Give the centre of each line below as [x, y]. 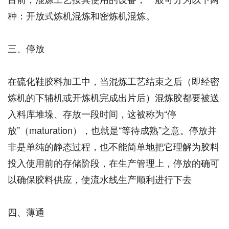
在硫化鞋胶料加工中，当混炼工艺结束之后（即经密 [113, 81]
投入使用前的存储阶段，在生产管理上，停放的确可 [113, 163]
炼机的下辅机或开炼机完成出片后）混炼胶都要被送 [113, 97]
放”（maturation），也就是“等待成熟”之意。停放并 [112, 130]
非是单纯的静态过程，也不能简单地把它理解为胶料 [113, 146]
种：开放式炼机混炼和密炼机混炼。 [81, 15]
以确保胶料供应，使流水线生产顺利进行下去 [100, 179]
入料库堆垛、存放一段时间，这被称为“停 [92, 113]
